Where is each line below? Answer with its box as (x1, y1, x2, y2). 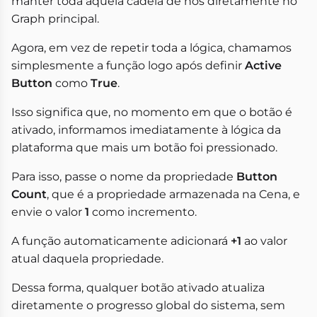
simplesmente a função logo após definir (11, 59, 245, 73)
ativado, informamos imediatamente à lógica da (11, 123, 281, 137)
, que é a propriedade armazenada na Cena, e (47, 188, 300, 202)
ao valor (241, 234, 287, 248)
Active (245, 59, 282, 73)
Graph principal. (11, 12, 99, 26)
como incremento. (89, 205, 197, 219)
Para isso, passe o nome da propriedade (11, 170, 236, 184)
